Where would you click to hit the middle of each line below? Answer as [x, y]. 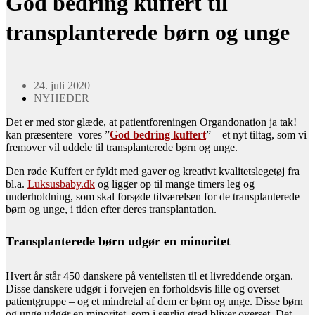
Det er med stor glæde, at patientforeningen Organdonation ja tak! [151, 122]
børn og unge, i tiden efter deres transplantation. [111, 210]
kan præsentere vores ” [58, 135]
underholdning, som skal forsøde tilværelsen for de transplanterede [153, 197]
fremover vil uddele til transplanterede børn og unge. [122, 148]
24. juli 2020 [62, 86]
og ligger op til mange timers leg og [175, 184]
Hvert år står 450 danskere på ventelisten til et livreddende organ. [149, 276]
